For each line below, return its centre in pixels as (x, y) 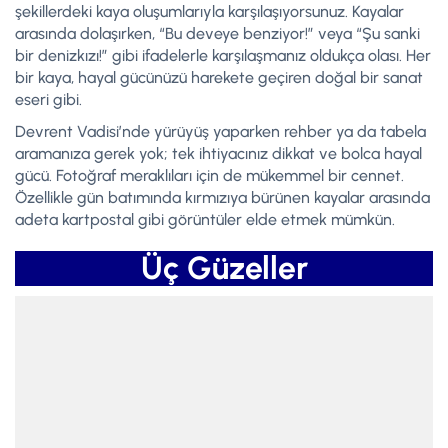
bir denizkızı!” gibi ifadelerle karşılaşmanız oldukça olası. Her (223, 56)
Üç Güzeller (224, 268)
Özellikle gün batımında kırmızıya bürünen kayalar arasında (222, 198)
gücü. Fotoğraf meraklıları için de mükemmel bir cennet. (209, 176)
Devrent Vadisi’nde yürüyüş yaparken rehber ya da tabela (220, 132)
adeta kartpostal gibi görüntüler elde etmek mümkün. (205, 220)
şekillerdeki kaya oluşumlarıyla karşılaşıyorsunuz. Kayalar (209, 12)
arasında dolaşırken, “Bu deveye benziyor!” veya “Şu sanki (217, 34)
